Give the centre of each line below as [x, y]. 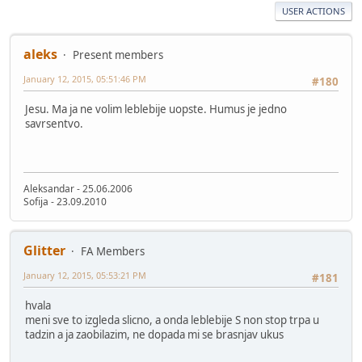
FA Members [113, 251]
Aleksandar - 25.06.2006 [78, 188]
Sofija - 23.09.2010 [65, 201]
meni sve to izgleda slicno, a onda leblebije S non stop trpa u [172, 320]
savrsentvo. [54, 123]
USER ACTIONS [314, 11]
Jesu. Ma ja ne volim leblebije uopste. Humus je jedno [156, 109]
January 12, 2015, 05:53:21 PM [85, 275]
